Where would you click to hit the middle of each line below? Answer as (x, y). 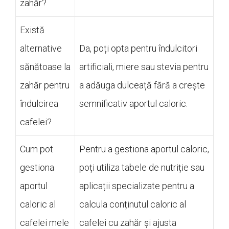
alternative (41, 49)
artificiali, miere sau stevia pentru (144, 67)
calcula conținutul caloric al (133, 204)
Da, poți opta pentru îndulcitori (138, 49)
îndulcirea (39, 104)
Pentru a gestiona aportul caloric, (144, 149)
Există (32, 30)
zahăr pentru (45, 85)
